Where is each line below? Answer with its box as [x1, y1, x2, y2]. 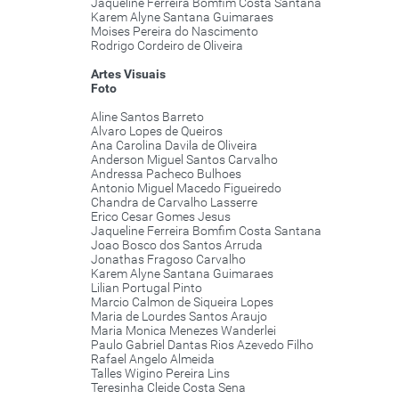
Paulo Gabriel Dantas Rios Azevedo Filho [91, 338, 313, 353]
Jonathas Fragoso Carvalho [91, 252, 246, 267]
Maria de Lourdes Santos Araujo [91, 309, 267, 324]
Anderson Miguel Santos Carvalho [91, 152, 278, 167]
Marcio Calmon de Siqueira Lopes [91, 295, 273, 310]
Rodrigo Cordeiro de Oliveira [91, 38, 243, 53]
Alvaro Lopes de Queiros [91, 124, 223, 139]
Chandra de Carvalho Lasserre [91, 195, 257, 210]
